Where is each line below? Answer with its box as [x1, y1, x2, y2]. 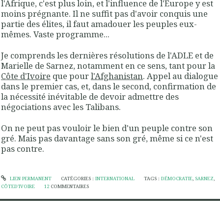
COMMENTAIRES [51, 183, 89, 190]
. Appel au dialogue [143, 70, 218, 82]
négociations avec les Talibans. [1, 101, 121, 112]
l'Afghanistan [91, 70, 143, 82]
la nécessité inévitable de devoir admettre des [1, 90, 179, 102]
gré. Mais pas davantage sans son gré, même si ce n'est [1, 133, 213, 144]
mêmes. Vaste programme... [1, 28, 110, 40]
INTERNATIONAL [95, 175, 135, 182]
